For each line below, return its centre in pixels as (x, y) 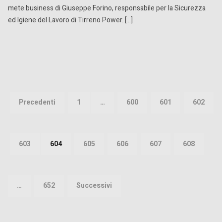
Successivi (94, 186)
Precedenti (37, 102)
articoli (30, 112)
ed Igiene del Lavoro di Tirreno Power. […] (70, 20)
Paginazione (48, 79)
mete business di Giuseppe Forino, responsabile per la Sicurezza (107, 8)
